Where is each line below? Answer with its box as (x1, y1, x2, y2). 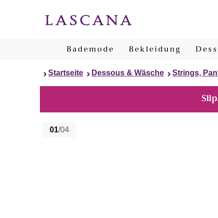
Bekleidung (129, 46, 181, 54)
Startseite (48, 69, 83, 77)
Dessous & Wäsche (91, 69, 164, 77)
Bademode (67, 46, 114, 54)
